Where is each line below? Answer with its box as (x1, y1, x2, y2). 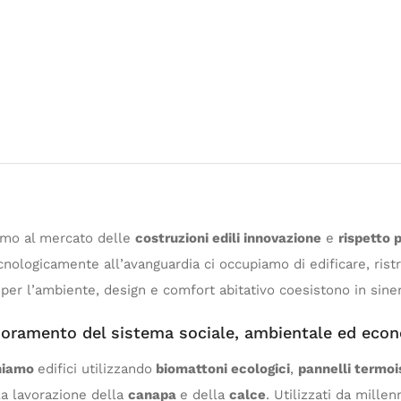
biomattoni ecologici (152, 360, 290, 377)
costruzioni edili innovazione (135, 229, 321, 246)
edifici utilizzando (38, 360, 152, 377)
